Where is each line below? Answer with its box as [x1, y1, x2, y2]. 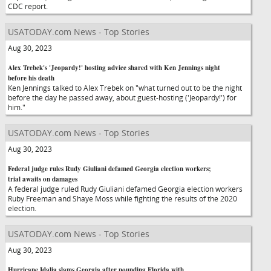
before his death [8, 73, 54, 83]
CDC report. [8, 1, 59, 11]
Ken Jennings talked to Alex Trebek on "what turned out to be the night [8, 83, 242, 93]
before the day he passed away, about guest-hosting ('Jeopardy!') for [8, 93, 237, 102]
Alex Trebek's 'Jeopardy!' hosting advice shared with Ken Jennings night [8, 63, 220, 73]
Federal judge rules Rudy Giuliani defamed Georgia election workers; [8, 164, 211, 174]
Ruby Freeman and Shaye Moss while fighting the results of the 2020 [8, 194, 237, 203]
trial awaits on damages [8, 174, 77, 184]
